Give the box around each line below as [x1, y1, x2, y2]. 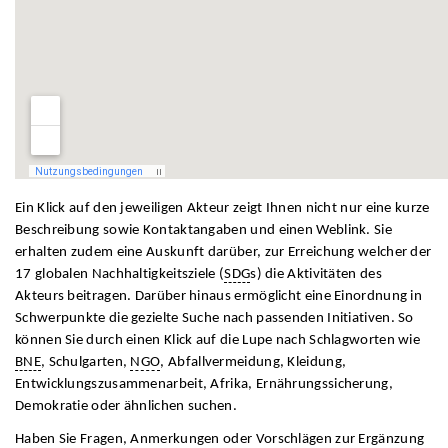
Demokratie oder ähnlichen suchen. [15, 399, 238, 415]
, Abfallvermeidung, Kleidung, [160, 355, 347, 371]
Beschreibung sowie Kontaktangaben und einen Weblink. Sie [15, 223, 392, 239]
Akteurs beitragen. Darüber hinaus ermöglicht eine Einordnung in [15, 289, 423, 305]
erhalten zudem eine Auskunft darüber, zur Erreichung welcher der [15, 245, 432, 261]
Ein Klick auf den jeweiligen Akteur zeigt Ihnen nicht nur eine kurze [15, 201, 430, 217]
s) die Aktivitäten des [250, 267, 382, 283]
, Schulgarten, [40, 355, 131, 371]
